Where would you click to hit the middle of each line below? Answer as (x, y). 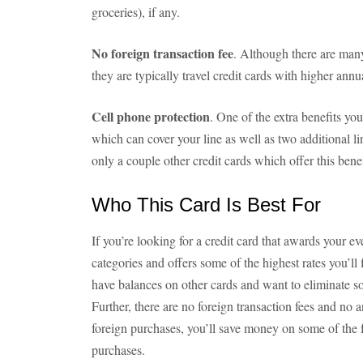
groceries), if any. (136, 12)
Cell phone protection (151, 116)
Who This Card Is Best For (206, 205)
